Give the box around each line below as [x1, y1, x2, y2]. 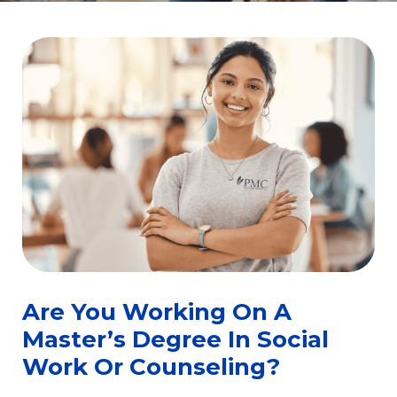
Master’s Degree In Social [22, 325, 329, 354]
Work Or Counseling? [22, 353, 280, 382]
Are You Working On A [22, 298, 292, 327]
